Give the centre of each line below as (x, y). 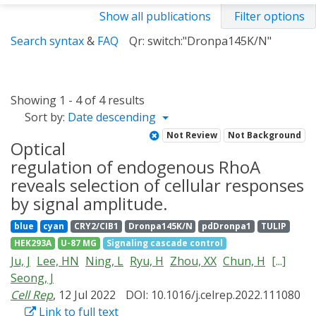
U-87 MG (79, 243)
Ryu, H (147, 261)
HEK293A (32, 243)
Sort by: (45, 117)
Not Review (192, 135)
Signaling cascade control (164, 243)
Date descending (113, 117)
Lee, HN (58, 261)
